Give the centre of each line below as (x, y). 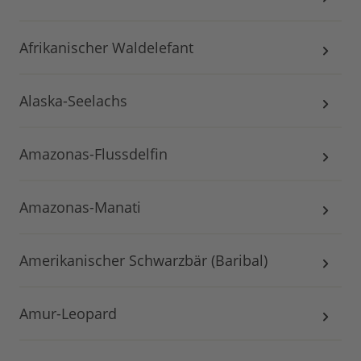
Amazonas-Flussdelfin (93, 154)
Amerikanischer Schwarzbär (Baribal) (143, 260)
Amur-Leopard (68, 313)
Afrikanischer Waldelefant (106, 47)
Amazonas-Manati (80, 207)
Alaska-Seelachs (73, 100)
